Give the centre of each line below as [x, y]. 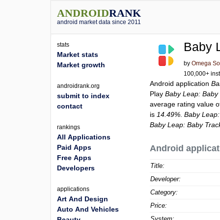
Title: [158, 166]
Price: [159, 206]
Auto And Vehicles [88, 209]
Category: [164, 192]
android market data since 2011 [99, 22]
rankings [69, 127]
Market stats [78, 55]
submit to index [83, 96]
